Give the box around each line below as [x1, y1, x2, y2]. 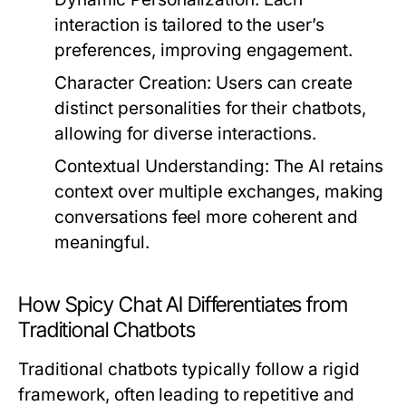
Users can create [211, 72, 353, 93]
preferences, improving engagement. [54, 40, 353, 61]
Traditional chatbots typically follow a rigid [18, 359, 360, 380]
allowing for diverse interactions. [54, 123, 316, 144]
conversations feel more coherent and [54, 207, 358, 227]
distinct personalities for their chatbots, [54, 98, 367, 119]
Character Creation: [54, 72, 212, 93]
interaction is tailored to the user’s [54, 14, 324, 35]
